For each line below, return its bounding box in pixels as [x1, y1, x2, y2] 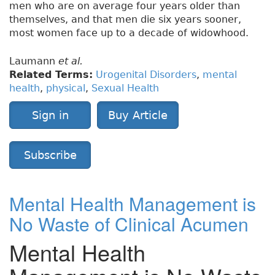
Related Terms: [9, 69, 93, 81]
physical [46, 82, 85, 95]
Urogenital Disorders [96, 69, 196, 81]
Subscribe [23, 149, 77, 162]
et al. [58, 55, 83, 68]
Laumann [9, 55, 58, 68]
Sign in [31, 109, 69, 122]
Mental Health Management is [9, 190, 256, 217]
